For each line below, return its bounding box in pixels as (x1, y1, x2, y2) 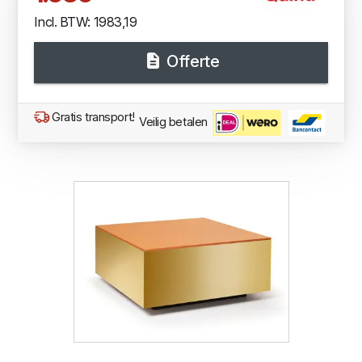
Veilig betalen (139, 115, 211, 129)
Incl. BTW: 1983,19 (34, 13, 137, 30)
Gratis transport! (48, 110, 135, 124)
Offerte (162, 51, 220, 71)
